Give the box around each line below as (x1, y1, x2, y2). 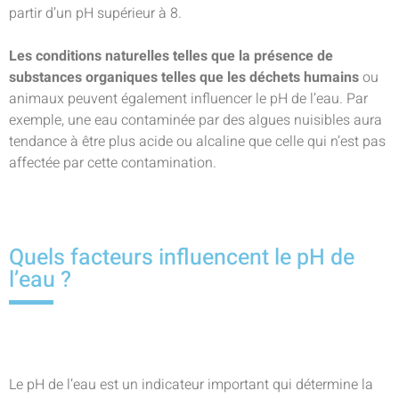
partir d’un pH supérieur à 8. (9, 3, 182, 24)
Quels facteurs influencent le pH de (9, 241, 354, 274)
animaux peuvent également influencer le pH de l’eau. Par (9, 88, 368, 110)
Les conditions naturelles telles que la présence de (9, 45, 333, 67)
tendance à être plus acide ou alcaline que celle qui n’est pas (9, 131, 386, 152)
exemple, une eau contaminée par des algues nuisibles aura (9, 110, 382, 131)
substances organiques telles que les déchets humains (9, 67, 359, 88)
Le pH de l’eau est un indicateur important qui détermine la (9, 374, 373, 395)
